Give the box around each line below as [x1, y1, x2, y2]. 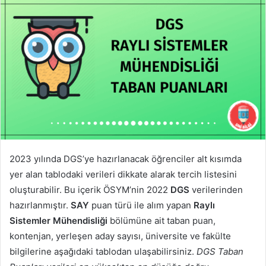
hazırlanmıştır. [9, 199, 71, 211]
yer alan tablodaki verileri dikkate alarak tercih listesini [9, 168, 237, 180]
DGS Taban [197, 245, 243, 257]
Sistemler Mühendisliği [9, 214, 110, 226]
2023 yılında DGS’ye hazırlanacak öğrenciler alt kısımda [9, 153, 242, 164]
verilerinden [189, 183, 243, 195]
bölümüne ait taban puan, [110, 214, 216, 226]
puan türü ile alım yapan [89, 199, 194, 211]
